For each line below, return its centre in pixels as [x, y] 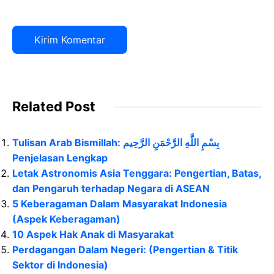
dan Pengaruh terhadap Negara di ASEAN [111, 189]
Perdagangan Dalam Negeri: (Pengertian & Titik [125, 250]
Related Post [54, 107]
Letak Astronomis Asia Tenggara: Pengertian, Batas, [137, 173]
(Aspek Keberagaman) [66, 219]
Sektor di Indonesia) [60, 265]
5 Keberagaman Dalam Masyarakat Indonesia [120, 204]
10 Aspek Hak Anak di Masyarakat [93, 235]
